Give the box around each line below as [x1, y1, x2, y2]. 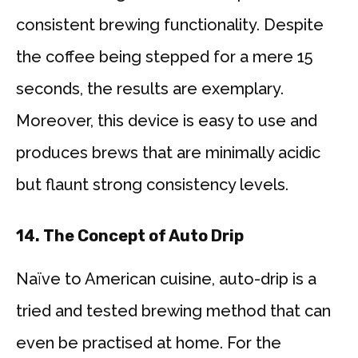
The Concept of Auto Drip [43, 226, 244, 246]
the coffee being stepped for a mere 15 [16, 47, 312, 67]
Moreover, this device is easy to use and [16, 111, 317, 131]
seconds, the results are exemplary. [16, 79, 284, 99]
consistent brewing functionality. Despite [16, 15, 324, 35]
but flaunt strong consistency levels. [16, 175, 288, 195]
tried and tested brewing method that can [16, 301, 331, 321]
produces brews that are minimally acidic [16, 143, 320, 163]
